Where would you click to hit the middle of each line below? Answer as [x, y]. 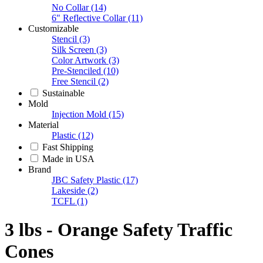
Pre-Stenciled [76, 70]
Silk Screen [73, 49]
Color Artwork [79, 60]
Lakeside [68, 190]
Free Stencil [74, 81]
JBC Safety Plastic [86, 180]
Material [43, 124]
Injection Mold [79, 114]
